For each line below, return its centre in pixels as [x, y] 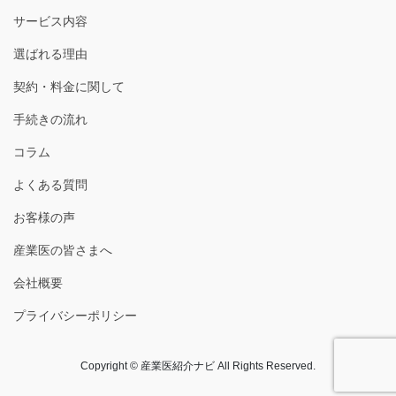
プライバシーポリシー [75, 316]
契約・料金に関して [69, 87]
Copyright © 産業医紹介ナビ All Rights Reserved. [198, 366]
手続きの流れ [50, 120]
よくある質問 [50, 185]
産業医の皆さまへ [63, 251]
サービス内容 [50, 22]
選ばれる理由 [50, 54]
